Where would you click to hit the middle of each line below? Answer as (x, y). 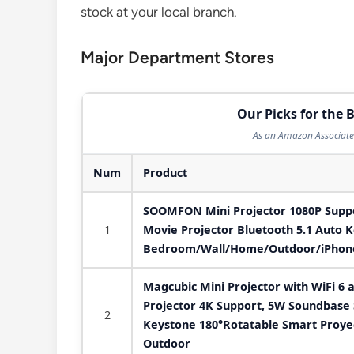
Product (165, 173)
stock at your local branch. (159, 12)
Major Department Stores (177, 58)
